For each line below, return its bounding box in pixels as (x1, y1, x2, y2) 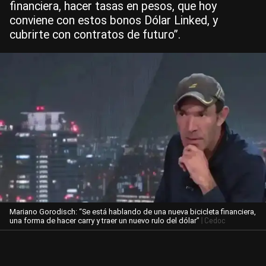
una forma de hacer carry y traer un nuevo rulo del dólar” (9, 216, 199, 225)
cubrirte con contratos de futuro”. (9, 28, 180, 42)
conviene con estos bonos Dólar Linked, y (9, 14, 218, 27)
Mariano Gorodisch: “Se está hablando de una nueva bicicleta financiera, (9, 207, 256, 216)
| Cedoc (199, 215, 226, 225)
